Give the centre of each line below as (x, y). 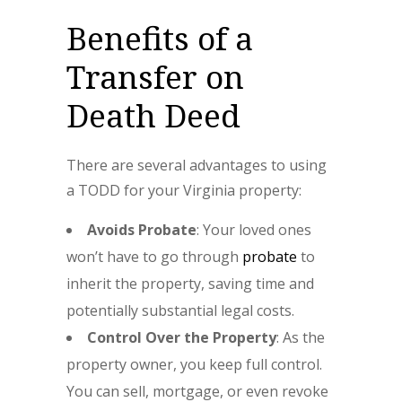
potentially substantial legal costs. (180, 310)
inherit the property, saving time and (190, 284)
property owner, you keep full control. (194, 364)
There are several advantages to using (197, 165)
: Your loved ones (254, 230)
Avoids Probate (142, 230)
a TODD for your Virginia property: (184, 190)
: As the (301, 337)
